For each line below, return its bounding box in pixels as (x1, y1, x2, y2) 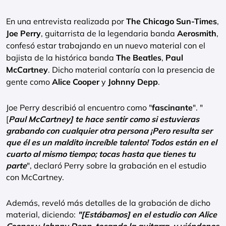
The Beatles (116, 52, 161, 63)
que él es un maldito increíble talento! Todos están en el (6, 137, 217, 147)
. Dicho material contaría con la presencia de (48, 65, 215, 75)
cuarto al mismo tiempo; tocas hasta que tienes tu (6, 149, 196, 159)
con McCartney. (6, 172, 64, 182)
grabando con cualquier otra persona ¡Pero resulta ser (6, 126, 212, 136)
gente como (6, 77, 52, 87)
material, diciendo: (6, 209, 78, 219)
